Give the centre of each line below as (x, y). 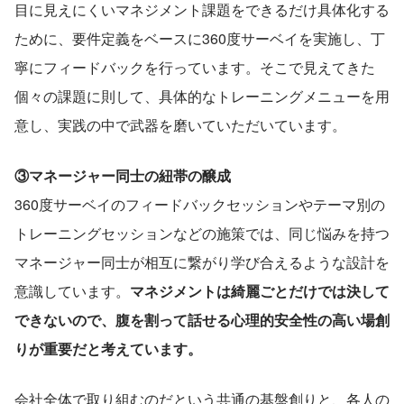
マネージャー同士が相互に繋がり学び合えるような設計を (202, 262)
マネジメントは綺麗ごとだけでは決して (260, 290)
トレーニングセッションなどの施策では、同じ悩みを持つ (202, 233)
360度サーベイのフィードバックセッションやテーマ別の (200, 204)
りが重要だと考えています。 (108, 348)
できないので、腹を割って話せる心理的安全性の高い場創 (202, 319)
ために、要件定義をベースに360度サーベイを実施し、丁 (200, 38)
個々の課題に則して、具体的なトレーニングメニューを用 (202, 96)
